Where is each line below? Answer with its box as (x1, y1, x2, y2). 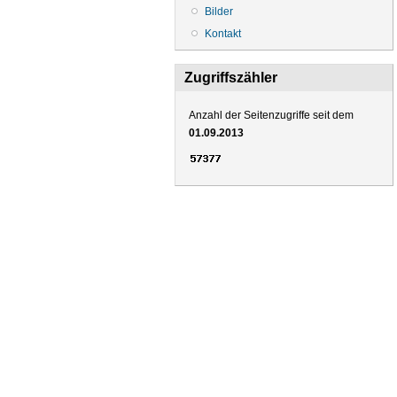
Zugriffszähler (184, 69, 277, 85)
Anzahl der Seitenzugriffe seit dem (189, 108, 354, 121)
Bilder (205, 4, 233, 18)
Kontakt (205, 27, 241, 40)
